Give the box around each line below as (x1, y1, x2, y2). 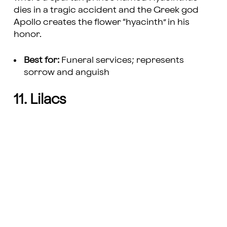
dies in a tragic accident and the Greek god (13, 6, 199, 15)
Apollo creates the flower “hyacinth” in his (13, 18, 190, 27)
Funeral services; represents (59, 56, 184, 65)
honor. (13, 30, 42, 39)
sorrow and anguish (23, 68, 111, 77)
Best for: (23, 56, 59, 65)
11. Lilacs (13, 93, 66, 107)
